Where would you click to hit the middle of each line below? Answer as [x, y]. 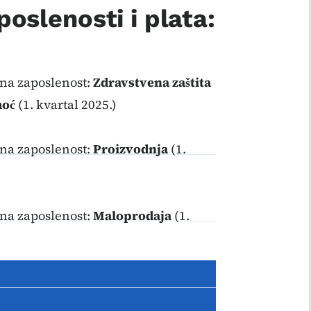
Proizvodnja [130, 149]
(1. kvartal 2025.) [66, 104]
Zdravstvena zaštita [152, 82]
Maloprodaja [132, 216]
